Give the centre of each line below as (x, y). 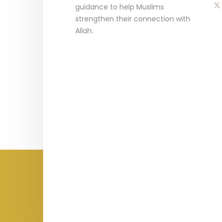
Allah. (84, 31)
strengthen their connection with (133, 19)
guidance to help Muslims (120, 7)
